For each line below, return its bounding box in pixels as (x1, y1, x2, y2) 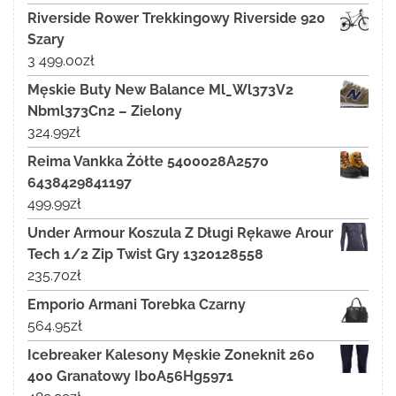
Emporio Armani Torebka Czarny (27, 296, 246, 314)
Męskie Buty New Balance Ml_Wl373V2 (27, 81, 293, 99)
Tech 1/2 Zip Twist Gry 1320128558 (27, 246, 263, 263)
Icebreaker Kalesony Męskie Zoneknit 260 (27, 346, 315, 364)
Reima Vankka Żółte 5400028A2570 (27, 153, 269, 171)
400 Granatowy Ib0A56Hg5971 (27, 368, 233, 385)
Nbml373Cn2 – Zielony (27, 103, 182, 120)
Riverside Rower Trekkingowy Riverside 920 (27, 10, 325, 27)
